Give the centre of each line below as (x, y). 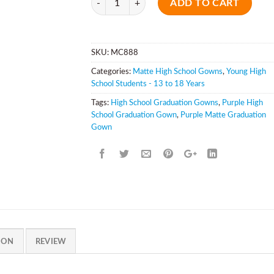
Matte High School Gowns (178, 71)
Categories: (112, 71)
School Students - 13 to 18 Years (148, 83)
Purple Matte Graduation (223, 115)
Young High (246, 71)
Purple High (243, 102)
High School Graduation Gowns (165, 102)
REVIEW (51, 241)
